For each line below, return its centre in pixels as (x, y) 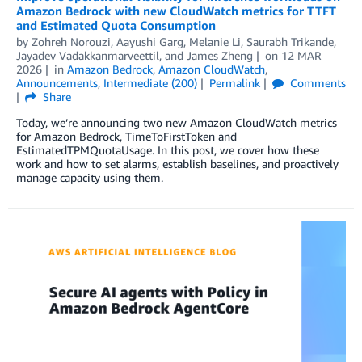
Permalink (234, 82)
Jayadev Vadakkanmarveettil (88, 55)
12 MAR (301, 55)
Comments (316, 82)
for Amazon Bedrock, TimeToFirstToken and (126, 136)
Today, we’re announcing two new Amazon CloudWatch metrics (177, 122)
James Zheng (220, 55)
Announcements (57, 82)
